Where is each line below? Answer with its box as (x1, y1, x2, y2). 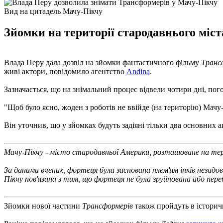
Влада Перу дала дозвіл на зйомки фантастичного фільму (4, 58, 201, 67)
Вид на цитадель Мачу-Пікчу (4, 6, 103, 15)
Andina (126, 67, 150, 76)
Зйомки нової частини (4, 201, 82, 210)
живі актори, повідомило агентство (4, 67, 126, 76)
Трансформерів (82, 201, 133, 210)
